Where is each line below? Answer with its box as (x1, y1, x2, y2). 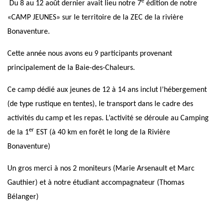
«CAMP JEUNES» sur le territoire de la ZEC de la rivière (7, 14, 183, 22)
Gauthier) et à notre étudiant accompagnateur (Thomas (7, 179, 184, 187)
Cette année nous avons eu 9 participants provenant (7, 50, 172, 58)
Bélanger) (7, 193, 39, 201)
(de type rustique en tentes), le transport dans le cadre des (7, 100, 193, 109)
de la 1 (7, 129, 29, 137)
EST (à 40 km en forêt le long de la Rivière (34, 129, 170, 137)
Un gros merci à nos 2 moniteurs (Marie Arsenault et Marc (7, 165, 195, 173)
